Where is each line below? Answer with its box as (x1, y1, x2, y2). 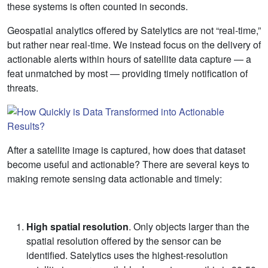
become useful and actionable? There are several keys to (7, 157, 249, 171)
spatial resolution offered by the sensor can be (26, 233, 221, 248)
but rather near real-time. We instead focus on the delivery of (7, 37, 261, 51)
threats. (7, 80, 38, 95)
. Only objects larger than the (129, 219, 249, 233)
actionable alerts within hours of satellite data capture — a (7, 51, 251, 66)
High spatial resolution (26, 219, 129, 233)
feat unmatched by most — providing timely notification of (7, 66, 248, 80)
